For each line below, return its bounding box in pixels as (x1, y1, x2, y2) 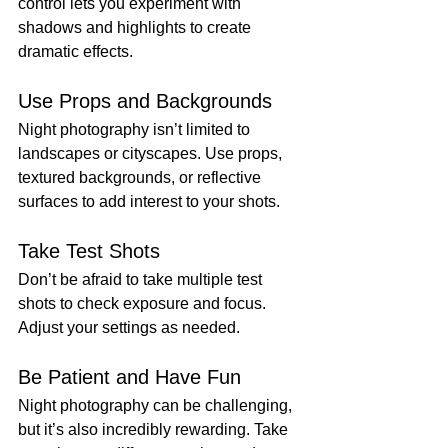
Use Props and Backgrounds (18, 90, 272, 113)
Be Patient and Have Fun (18, 366, 241, 389)
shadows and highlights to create (18, 19, 255, 37)
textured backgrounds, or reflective (18, 169, 265, 187)
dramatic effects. (18, 43, 133, 61)
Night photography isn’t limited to (18, 121, 254, 139)
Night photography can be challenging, (18, 397, 296, 415)
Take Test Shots (18, 240, 160, 263)
